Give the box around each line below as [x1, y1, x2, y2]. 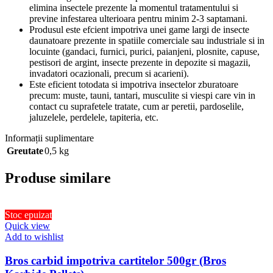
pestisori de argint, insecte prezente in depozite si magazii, [29, 57, 250, 68]
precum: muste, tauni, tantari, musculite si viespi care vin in [29, 90, 255, 101]
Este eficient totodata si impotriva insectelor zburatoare [29, 79, 238, 90]
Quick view [5, 221, 50, 232]
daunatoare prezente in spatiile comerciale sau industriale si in [29, 35, 264, 46]
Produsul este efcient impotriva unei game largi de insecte [29, 24, 249, 35]
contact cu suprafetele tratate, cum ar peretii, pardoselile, [29, 101, 244, 112]
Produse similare [5, 170, 111, 186]
